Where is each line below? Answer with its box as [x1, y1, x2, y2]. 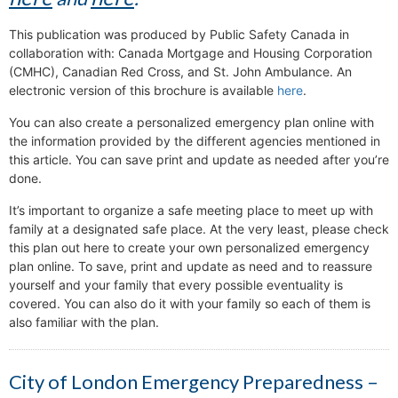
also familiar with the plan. [9, 314, 159, 330]
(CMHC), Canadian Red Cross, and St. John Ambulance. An [9, 64, 352, 80]
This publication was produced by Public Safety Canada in [9, 27, 349, 43]
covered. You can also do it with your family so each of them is [9, 296, 370, 312]
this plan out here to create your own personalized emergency [9, 240, 370, 256]
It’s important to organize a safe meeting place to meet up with [9, 203, 373, 219]
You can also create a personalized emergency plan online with [9, 115, 374, 131]
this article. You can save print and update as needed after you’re [9, 152, 389, 168]
